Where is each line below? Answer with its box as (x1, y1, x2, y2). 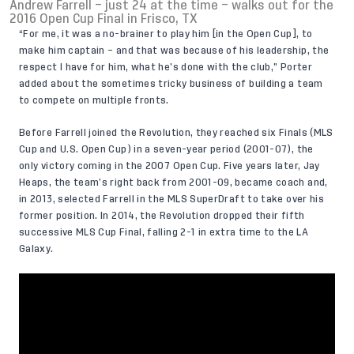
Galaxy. (19, 244, 54, 254)
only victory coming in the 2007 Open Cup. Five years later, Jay (19, 161, 320, 171)
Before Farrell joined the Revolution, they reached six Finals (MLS (19, 128, 333, 138)
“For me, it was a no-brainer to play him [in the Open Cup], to (19, 29, 313, 40)
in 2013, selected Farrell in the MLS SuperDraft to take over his (19, 194, 325, 205)
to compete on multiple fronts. (19, 96, 169, 106)
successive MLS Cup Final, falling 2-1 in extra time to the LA (19, 228, 308, 238)
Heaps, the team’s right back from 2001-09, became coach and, (19, 178, 328, 188)
